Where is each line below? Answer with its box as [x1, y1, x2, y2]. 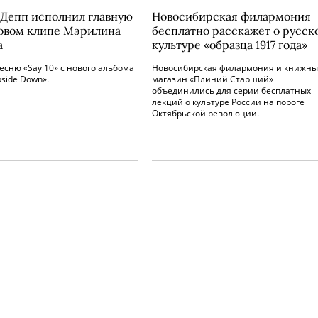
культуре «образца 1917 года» [152, 38, 307, 52]
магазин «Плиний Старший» [152, 73, 273, 85]
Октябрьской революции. [152, 107, 259, 119]
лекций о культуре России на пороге [152, 96, 305, 108]
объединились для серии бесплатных [152, 84, 311, 97]
